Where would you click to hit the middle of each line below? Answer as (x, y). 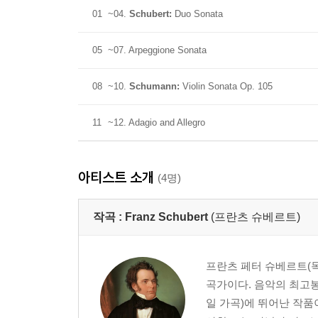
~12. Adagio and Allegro (157, 122)
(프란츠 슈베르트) (256, 217)
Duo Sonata (197, 14)
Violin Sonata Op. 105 (226, 86)
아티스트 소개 (118, 177)
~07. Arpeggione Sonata (157, 50)
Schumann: (154, 86)
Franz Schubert (166, 217)
